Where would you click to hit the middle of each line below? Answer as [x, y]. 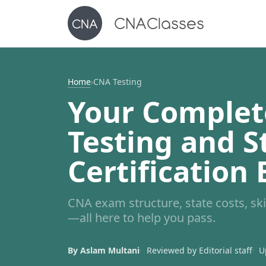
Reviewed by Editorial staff [199, 251]
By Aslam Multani [104, 251]
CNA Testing [118, 81]
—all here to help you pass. [142, 217]
